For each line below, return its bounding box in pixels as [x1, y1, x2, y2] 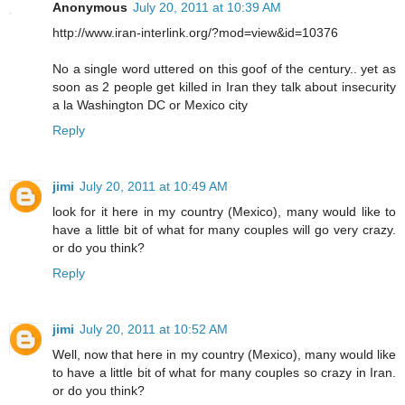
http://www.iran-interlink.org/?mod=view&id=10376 [52, 25, 338, 41]
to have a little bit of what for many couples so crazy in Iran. [52, 365, 396, 381]
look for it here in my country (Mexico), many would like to [52, 204, 396, 220]
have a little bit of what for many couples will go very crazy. [52, 222, 396, 238]
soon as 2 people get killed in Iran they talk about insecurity [52, 80, 396, 95]
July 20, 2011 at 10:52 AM [80, 322, 228, 337]
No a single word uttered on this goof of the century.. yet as [52, 61, 396, 77]
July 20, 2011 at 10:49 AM [80, 179, 228, 194]
